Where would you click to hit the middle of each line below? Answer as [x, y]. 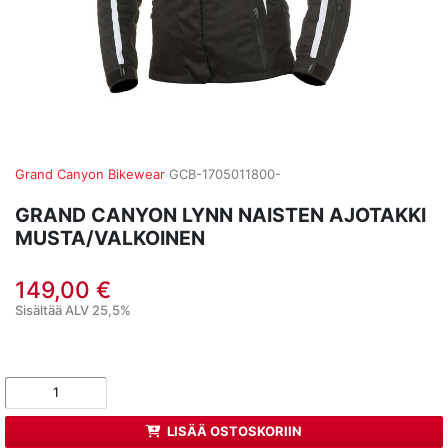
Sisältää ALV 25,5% [73, 309]
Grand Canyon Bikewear [90, 174]
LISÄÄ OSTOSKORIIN [235, 431]
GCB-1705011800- [225, 174]
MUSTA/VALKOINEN [110, 237]
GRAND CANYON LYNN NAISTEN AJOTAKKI [220, 214]
